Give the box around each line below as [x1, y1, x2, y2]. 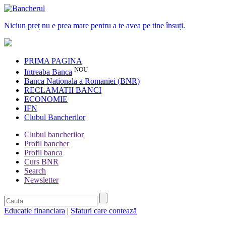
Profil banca [24, 148, 63, 157]
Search [24, 166, 46, 176]
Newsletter [24, 176, 59, 185]
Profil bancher [24, 139, 69, 148]
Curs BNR [24, 157, 59, 166]
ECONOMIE [24, 95, 68, 104]
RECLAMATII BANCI [24, 86, 101, 95]
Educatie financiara [4, 206, 65, 215]
